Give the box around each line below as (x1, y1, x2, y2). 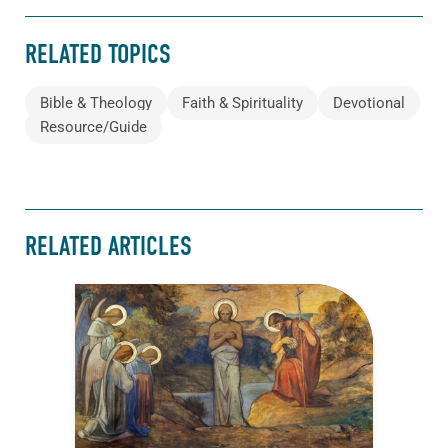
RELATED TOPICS (25, 38, 171, 70)
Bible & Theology (40, 93, 152, 112)
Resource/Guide (40, 117, 147, 136)
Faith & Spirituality (182, 93, 303, 112)
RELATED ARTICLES (25, 231, 192, 263)
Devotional (333, 93, 405, 112)
